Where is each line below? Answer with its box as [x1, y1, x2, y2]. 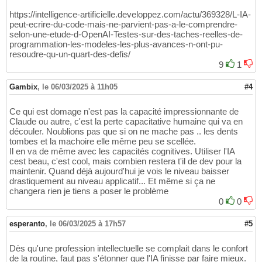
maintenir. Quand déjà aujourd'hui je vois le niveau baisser [9, 166, 229, 177]
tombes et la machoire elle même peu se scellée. [9, 136, 196, 147]
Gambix [9, 82, 37, 92]
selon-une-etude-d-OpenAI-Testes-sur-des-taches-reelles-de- [9, 29, 243, 40]
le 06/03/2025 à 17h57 [50, 219, 126, 229]
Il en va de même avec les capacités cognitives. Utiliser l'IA [9, 146, 235, 157]
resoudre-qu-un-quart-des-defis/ [9, 49, 130, 60]
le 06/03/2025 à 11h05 [42, 82, 118, 92]
